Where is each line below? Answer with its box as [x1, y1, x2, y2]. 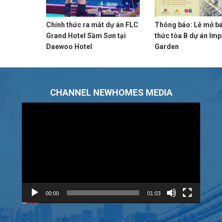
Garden [155, 43, 179, 51]
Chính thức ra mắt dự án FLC [46, 21, 138, 29]
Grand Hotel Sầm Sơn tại [46, 32, 126, 40]
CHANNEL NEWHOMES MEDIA [50, 87, 172, 98]
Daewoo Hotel [46, 43, 92, 51]
